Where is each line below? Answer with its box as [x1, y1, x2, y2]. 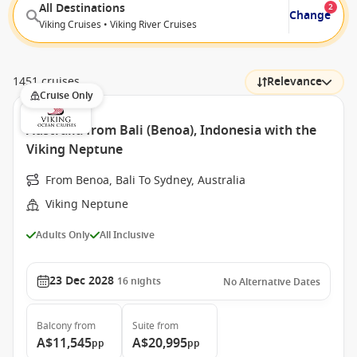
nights [131, 274, 161, 288]
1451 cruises [13, 73, 80, 90]
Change [289, 6, 331, 24]
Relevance [267, 73, 322, 90]
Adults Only [36, 227, 90, 242]
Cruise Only [40, 88, 93, 103]
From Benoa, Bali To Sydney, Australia [45, 172, 245, 189]
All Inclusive [100, 227, 155, 242]
